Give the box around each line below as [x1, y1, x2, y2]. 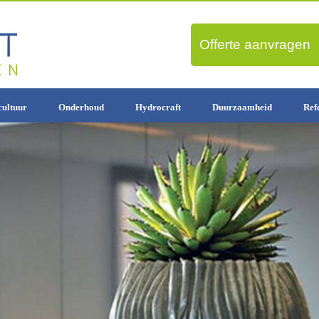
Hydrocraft [135, 102, 181, 113]
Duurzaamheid [211, 102, 272, 113]
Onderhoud [58, 102, 104, 113]
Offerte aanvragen [199, 37, 310, 52]
